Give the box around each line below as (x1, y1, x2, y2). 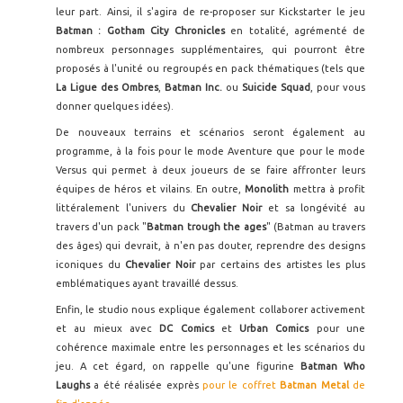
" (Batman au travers (265, 221, 366, 232)
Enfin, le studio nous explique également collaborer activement (56, 304, 365, 315)
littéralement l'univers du (56, 202, 192, 213)
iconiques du (56, 259, 126, 270)
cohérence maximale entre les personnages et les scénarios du (56, 342, 365, 353)
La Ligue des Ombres (56, 82, 158, 93)
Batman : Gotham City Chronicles (56, 25, 231, 36)
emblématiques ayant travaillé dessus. (56, 278, 238, 289)
